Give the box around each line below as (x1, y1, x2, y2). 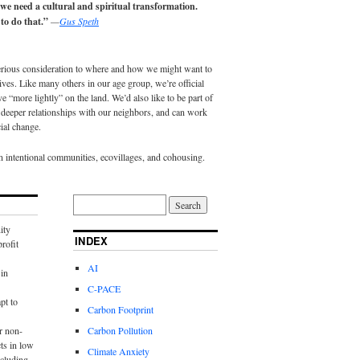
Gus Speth (59, 14, 99, 28)
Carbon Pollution (88, 324, 153, 337)
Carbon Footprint (88, 303, 154, 317)
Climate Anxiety (88, 345, 150, 358)
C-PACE (88, 282, 121, 296)
